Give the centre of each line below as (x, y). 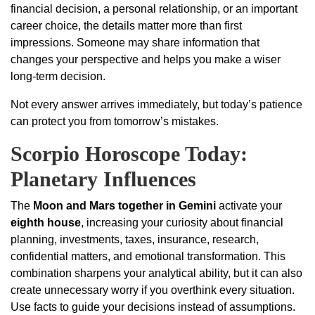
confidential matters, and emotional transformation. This (148, 257)
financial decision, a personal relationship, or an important (154, 9)
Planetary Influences (103, 179)
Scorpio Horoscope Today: (129, 154)
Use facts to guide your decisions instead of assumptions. (153, 307)
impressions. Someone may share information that (135, 43)
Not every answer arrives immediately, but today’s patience (156, 105)
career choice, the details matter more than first (126, 26)
